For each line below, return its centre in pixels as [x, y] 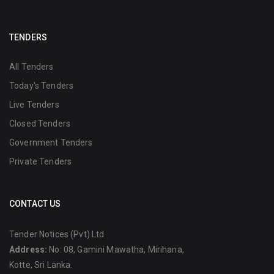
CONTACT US [35, 203]
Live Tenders [34, 104]
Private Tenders [41, 161]
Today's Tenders [42, 85]
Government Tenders [51, 142]
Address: [28, 249]
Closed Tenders [40, 123]
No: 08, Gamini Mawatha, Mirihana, [116, 249]
